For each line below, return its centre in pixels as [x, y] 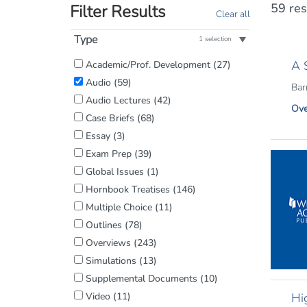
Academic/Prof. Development [148, 65]
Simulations [111, 261]
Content [98, 97]
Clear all [233, 14]
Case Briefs [110, 118]
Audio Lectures [118, 100]
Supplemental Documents [142, 279]
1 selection [215, 39]
